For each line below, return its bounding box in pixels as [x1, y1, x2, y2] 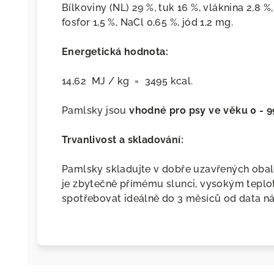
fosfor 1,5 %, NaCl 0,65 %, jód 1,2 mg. [62, 17, 234, 29]
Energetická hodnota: [62, 46, 168, 58]
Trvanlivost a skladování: [62, 134, 183, 146]
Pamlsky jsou [62, 105, 130, 117]
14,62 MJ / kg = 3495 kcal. [62, 75, 193, 87]
